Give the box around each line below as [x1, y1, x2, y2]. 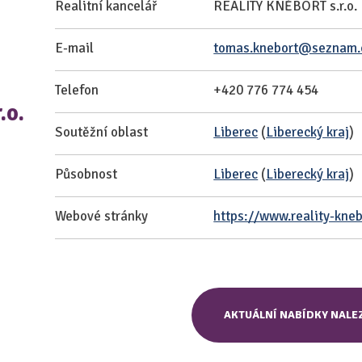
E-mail [54, 40, 94, 57]
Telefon [54, 82, 99, 99]
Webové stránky [54, 208, 148, 225]
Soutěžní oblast [54, 124, 148, 141]
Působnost [54, 166, 117, 183]
